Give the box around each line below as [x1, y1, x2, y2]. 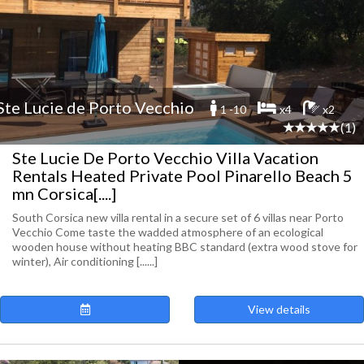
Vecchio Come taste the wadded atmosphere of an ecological [12, 225, 323, 239]
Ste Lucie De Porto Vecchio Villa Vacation [12, 148, 318, 167]
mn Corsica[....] [12, 184, 116, 203]
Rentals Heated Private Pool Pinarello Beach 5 [12, 166, 353, 185]
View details [248, 302, 310, 316]
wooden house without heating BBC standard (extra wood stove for [12, 240, 357, 253]
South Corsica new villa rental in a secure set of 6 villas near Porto [12, 210, 344, 224]
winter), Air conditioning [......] [12, 254, 158, 268]
